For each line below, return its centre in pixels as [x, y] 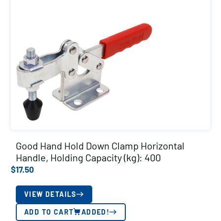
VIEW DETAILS [50, 194]
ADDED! [95, 212]
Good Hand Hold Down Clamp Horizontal [100, 146]
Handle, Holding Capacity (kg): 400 [88, 157]
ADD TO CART [49, 212]
